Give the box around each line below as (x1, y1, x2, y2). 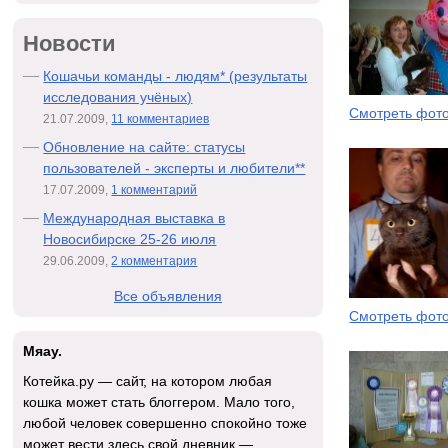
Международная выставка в (43, 209, 226, 226)
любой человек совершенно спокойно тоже (23, 415, 308, 432)
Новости (23, 31, 117, 57)
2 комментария (111, 253, 198, 268)
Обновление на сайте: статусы (43, 138, 246, 155)
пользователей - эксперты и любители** (43, 159, 306, 176)
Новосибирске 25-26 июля (43, 230, 217, 247)
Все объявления (113, 287, 222, 304)
